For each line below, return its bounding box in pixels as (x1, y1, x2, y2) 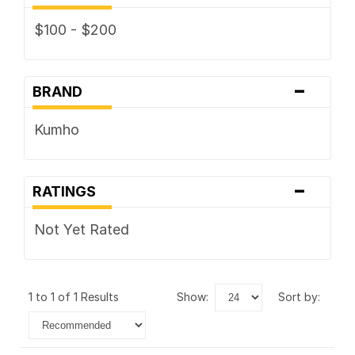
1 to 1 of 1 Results (29, 289, 125, 303)
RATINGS (32, 182, 105, 200)
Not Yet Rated (33, 220, 129, 238)
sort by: (285, 289, 320, 303)
